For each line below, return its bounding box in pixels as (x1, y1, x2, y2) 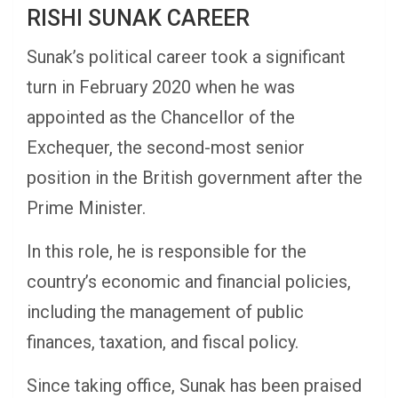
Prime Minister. (27, 197, 146, 219)
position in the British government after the (27, 167, 362, 189)
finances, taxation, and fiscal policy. (27, 331, 298, 354)
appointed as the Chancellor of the (27, 107, 295, 129)
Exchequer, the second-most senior (27, 137, 305, 159)
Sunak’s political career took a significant (27, 46, 346, 68)
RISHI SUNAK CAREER (27, 5, 250, 32)
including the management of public (27, 301, 304, 323)
